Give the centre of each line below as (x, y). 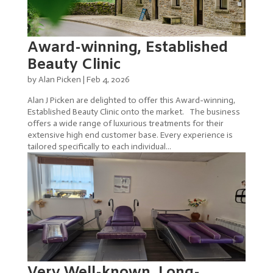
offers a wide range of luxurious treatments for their (125, 123)
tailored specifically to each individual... (99, 146)
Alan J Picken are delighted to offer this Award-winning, (131, 100)
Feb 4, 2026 (108, 79)
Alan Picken (59, 79)
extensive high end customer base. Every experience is (130, 135)
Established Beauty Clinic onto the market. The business (133, 112)
